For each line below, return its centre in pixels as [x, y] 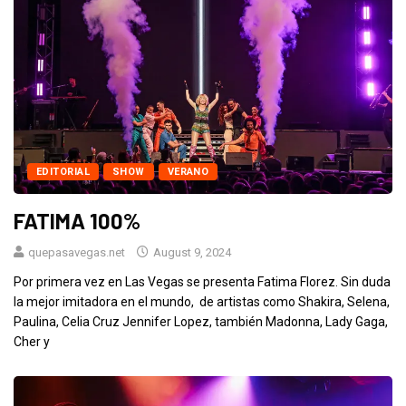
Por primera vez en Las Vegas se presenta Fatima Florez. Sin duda [202, 281]
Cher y [32, 341]
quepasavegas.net [77, 252]
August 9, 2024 [191, 252]
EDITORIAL [63, 171]
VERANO [188, 171]
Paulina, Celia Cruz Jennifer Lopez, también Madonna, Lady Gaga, [201, 321]
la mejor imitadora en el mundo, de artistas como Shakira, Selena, [202, 301]
